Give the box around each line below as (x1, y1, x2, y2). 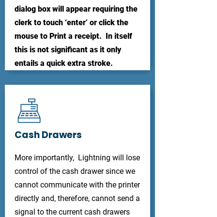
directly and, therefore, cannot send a (15, 194, 140, 203)
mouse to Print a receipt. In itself (15, 31, 132, 41)
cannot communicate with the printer (15, 180, 140, 189)
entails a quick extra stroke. (15, 59, 113, 68)
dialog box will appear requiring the (15, 4, 138, 14)
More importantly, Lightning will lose (15, 153, 140, 162)
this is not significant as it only (15, 45, 121, 54)
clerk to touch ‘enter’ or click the (15, 18, 128, 27)
